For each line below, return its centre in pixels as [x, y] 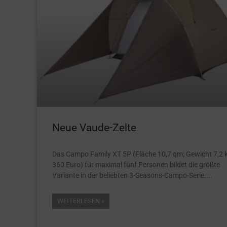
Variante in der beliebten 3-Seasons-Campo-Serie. [129, 175]
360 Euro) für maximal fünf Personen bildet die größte [136, 164]
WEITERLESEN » [81, 201]
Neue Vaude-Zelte [94, 127]
